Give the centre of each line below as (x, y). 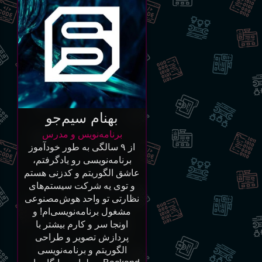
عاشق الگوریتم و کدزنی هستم (82, 173)
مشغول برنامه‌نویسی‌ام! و (82, 211)
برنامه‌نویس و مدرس (82, 134)
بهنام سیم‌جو (82, 118)
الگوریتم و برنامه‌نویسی (82, 250)
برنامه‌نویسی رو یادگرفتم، (82, 160)
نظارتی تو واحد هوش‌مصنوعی (82, 198)
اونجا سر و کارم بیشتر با (82, 224)
